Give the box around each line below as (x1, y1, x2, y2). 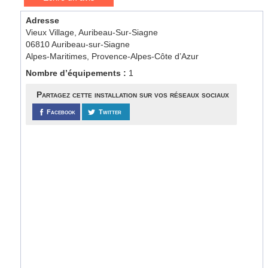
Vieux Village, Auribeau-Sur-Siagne (26, 28, 159, 37)
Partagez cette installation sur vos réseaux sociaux (36, 90, 229, 99)
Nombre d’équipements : (26, 68, 129, 78)
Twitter (99, 108, 122, 115)
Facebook (47, 108, 76, 115)
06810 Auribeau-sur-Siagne (26, 39, 130, 49)
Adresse (26, 16, 60, 25)
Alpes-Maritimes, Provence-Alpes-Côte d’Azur (26, 51, 199, 61)
